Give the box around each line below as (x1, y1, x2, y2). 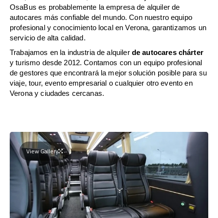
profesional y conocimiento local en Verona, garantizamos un (10, 23, 206, 32)
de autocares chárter (131, 48, 203, 56)
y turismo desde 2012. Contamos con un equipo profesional (10, 58, 202, 67)
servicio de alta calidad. (10, 33, 86, 42)
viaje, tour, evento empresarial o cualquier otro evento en (10, 78, 193, 87)
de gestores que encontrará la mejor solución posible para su (10, 68, 207, 77)
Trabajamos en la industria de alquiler (10, 48, 132, 56)
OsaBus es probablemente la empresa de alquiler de (10, 2, 180, 11)
